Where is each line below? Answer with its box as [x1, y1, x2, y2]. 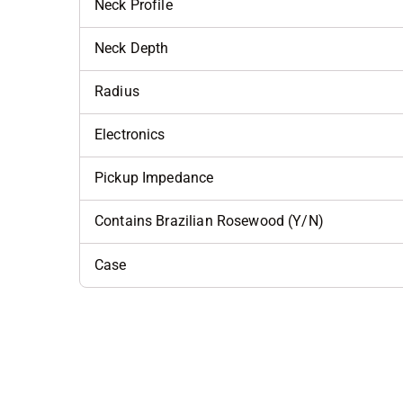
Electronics [94, 126, 166, 144]
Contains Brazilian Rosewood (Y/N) [94, 212, 324, 230]
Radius [94, 83, 139, 101]
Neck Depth [94, 40, 169, 58]
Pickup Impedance [94, 169, 214, 187]
